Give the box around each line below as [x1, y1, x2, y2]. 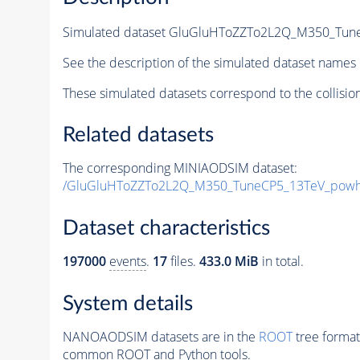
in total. [258, 252, 304, 270]
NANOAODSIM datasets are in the [62, 327, 259, 346]
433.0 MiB [198, 252, 259, 270]
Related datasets [62, 125, 214, 146]
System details [62, 292, 193, 314]
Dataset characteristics [62, 218, 270, 239]
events [108, 252, 146, 270]
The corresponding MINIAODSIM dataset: [62, 159, 297, 178]
